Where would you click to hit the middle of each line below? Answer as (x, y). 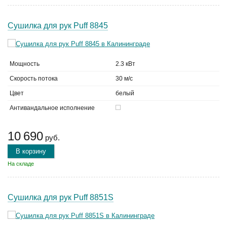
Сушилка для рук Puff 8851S (61, 197)
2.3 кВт (125, 64)
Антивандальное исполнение (52, 108)
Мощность (25, 64)
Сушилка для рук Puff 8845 (58, 26)
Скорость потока (34, 79)
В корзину (31, 151)
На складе (21, 164)
